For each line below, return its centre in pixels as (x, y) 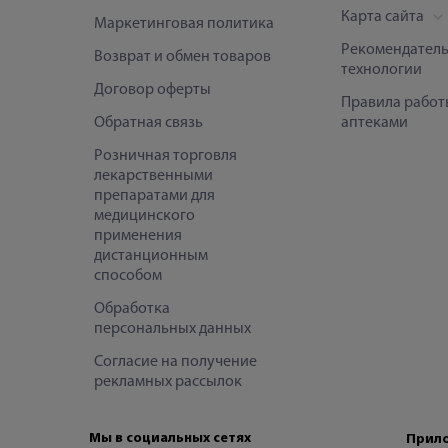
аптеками (374, 122)
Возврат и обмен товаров (182, 56)
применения (138, 235)
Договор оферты (152, 89)
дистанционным (151, 255)
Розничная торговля (165, 155)
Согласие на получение (175, 361)
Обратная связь (148, 122)
